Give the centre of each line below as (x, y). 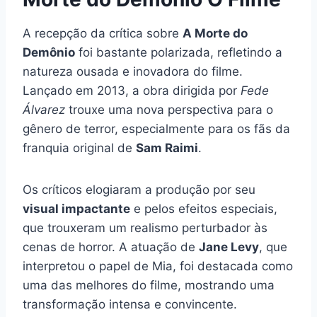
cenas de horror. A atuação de (111, 247)
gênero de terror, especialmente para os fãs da (156, 128)
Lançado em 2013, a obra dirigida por (132, 90)
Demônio (49, 52)
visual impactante (76, 208)
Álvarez (44, 109)
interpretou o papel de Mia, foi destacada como (158, 266)
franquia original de (79, 148)
